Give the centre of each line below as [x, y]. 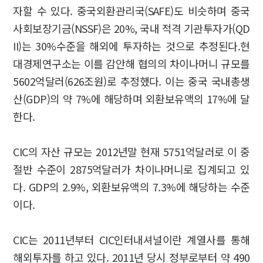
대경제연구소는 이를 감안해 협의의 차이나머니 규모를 [131, 63]
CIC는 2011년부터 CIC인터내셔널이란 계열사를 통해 [131, 240]
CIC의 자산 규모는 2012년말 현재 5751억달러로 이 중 [131, 151]
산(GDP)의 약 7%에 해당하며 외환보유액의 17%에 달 [131, 99]
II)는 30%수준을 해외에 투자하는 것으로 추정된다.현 [131, 46]
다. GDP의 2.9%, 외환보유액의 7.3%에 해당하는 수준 [131, 187]
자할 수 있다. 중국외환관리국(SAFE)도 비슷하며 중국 [131, 11]
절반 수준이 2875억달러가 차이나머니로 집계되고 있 [131, 169]
